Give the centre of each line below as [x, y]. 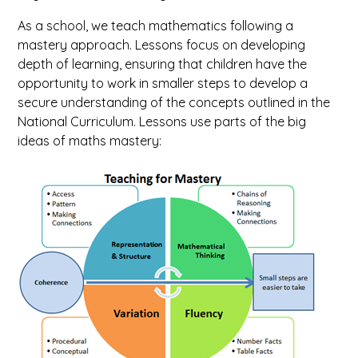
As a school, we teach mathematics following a [156, 26]
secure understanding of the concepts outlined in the [174, 102]
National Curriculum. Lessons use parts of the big [162, 121]
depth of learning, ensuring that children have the [163, 64]
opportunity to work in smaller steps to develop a [163, 83]
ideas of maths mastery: [90, 141]
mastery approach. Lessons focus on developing [162, 45]
